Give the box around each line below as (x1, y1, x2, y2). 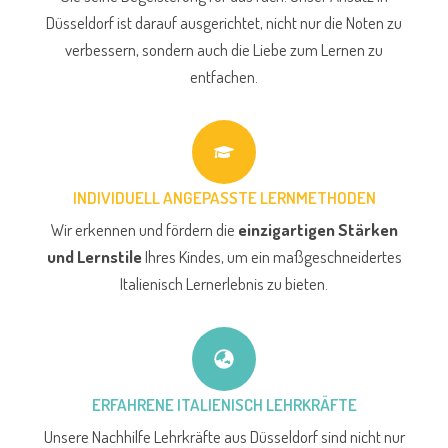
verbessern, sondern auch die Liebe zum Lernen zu (65, 39, 383, 61)
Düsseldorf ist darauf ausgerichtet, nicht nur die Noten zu (46, 12, 402, 34)
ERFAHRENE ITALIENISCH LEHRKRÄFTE (91, 394, 357, 416)
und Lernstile (46, 246, 142, 268)
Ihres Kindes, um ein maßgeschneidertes (141, 246, 402, 268)
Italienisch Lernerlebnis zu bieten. (120, 273, 328, 295)
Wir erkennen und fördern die (50, 219, 238, 241)
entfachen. (190, 66, 258, 88)
